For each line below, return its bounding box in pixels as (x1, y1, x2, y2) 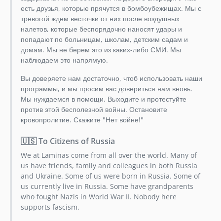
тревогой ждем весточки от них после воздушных (20, 14, 180, 24)
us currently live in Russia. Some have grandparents (20, 182, 193, 191)
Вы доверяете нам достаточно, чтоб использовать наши (20, 74, 202, 83)
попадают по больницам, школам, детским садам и (20, 35, 188, 44)
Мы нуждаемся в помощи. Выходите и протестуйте (20, 94, 186, 104)
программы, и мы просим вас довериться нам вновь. (20, 84, 192, 94)
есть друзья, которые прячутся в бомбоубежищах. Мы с (20, 3, 201, 13)
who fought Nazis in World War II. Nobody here (20, 192, 177, 202)
